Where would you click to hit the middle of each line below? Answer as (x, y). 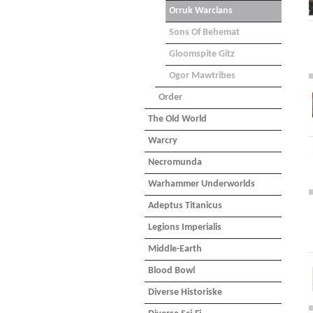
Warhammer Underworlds (202, 184)
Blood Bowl (172, 271)
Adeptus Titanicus (185, 206)
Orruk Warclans (201, 11)
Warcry (163, 141)
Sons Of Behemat (204, 32)
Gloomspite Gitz (202, 54)
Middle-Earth (175, 249)
